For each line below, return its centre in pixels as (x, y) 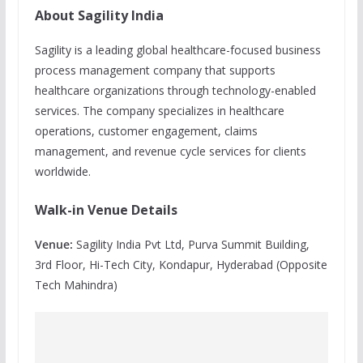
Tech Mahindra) (76, 285)
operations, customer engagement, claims (146, 131)
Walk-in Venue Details (106, 210)
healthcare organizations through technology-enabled (175, 90)
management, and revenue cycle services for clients (170, 151)
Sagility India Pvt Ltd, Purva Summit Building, (191, 244)
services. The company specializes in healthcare (159, 111)
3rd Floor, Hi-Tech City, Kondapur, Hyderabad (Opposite (181, 265)
